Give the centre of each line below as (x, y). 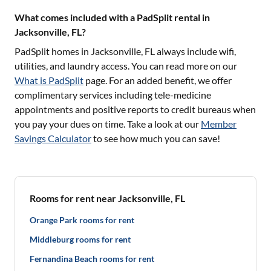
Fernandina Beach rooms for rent (92, 259)
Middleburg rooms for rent (80, 239)
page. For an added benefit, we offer (158, 80)
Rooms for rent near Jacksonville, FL (107, 198)
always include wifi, (195, 51)
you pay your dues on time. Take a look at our (107, 124)
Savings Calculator (53, 138)
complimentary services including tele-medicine (113, 95)
